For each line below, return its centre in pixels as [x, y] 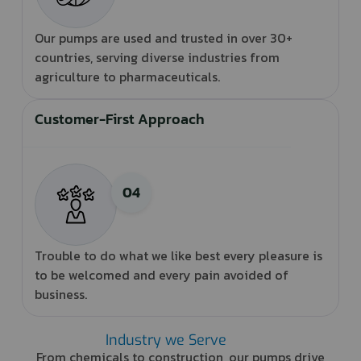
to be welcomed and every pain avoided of [161, 274]
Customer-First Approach [119, 118]
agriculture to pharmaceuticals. [127, 76]
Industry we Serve [166, 340]
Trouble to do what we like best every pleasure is [178, 255]
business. [60, 294]
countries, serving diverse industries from [157, 57]
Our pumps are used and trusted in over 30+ [163, 37]
